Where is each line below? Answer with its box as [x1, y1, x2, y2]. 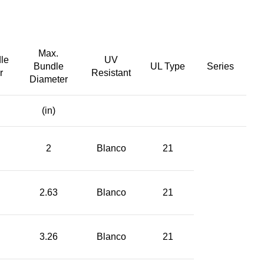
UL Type [150, 61, 185, 71]
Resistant [91, 67, 131, 78]
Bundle [33, 61, 64, 71]
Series [206, 61, 234, 71]
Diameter [29, 74, 68, 84]
